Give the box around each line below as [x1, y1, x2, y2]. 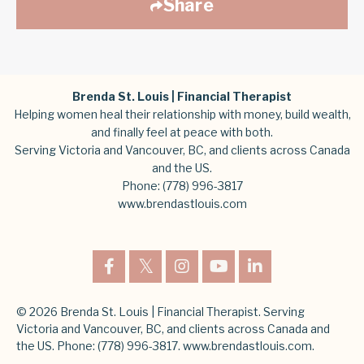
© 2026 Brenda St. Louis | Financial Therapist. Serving [16, 305, 305, 318]
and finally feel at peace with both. [91, 125, 273, 139]
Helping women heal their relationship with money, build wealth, [13, 107, 351, 121]
